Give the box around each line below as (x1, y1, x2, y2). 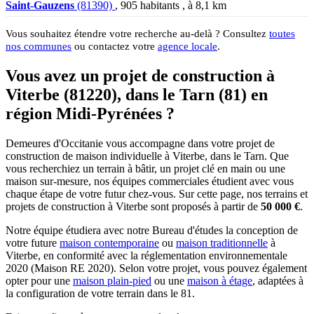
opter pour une (6, 274, 73, 287)
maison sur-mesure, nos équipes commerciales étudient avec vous (6, 175, 294, 187)
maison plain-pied (73, 274, 151, 287)
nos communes (6, 39, 71, 52)
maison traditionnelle (176, 236, 268, 249)
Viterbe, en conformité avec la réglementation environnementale (6, 249, 287, 261)
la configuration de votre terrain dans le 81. (6, 287, 195, 299)
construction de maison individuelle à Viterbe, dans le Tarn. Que (6, 149, 289, 162)
